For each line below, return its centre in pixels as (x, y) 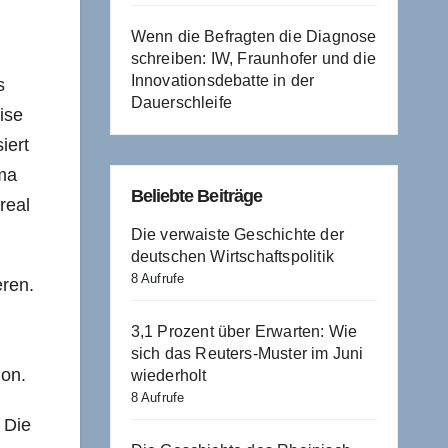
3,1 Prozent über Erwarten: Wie (244, 331)
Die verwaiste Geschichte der (237, 234)
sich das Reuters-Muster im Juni (247, 353)
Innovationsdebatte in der (222, 80)
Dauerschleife (181, 102)
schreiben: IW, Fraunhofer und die (253, 58)
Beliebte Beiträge (196, 196)
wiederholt (168, 375)
